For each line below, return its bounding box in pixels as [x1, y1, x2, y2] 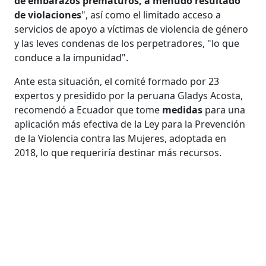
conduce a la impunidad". [14, 50, 129, 64]
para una [202, 103, 246, 116]
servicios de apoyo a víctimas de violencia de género [14, 22, 249, 36]
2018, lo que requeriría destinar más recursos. [14, 145, 222, 159]
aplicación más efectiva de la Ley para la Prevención [14, 117, 246, 131]
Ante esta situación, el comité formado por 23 [14, 74, 220, 88]
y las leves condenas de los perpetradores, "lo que [14, 36, 240, 50]
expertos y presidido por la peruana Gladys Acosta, [14, 88, 243, 102]
